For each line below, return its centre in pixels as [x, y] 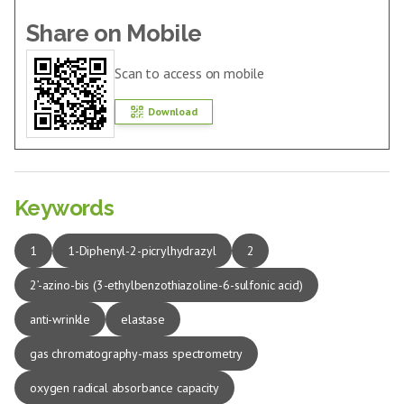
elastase [143, 319]
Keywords [64, 208]
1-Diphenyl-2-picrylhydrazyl [142, 251]
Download [173, 111]
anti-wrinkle [60, 319]
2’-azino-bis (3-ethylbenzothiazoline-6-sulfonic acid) [166, 285]
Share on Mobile [114, 33]
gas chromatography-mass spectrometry [137, 353]
